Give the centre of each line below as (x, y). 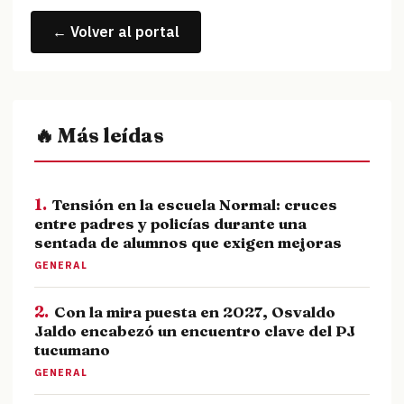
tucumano (72, 350)
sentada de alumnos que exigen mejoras (188, 243)
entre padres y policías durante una (170, 224)
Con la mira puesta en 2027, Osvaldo (195, 312)
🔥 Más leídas (99, 136)
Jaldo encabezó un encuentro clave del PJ (195, 331)
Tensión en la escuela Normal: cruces (195, 205)
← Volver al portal (116, 32)
